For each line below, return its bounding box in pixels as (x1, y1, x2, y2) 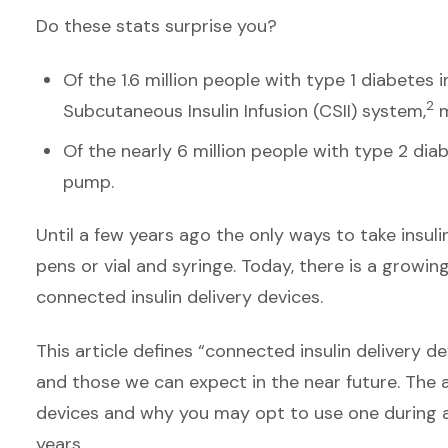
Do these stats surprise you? (36, 14, 277, 38)
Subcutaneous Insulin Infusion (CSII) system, (63, 98, 426, 123)
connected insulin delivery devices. (36, 285, 323, 309)
